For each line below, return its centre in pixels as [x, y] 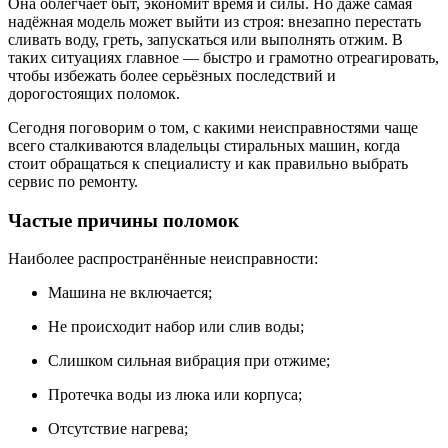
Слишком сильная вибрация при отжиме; [189, 361]
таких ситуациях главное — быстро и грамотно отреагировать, [223, 57]
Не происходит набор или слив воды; [176, 327]
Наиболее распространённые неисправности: [163, 259]
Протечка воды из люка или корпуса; [175, 395]
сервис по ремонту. [73, 181]
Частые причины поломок [123, 220]
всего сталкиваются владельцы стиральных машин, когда [204, 145]
